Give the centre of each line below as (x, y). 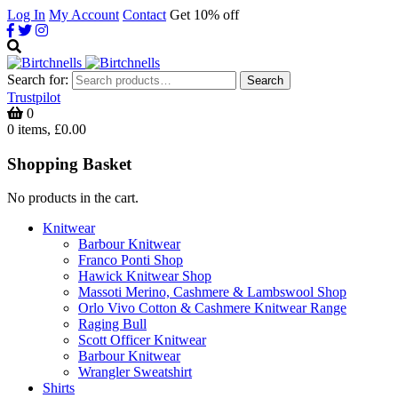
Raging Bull (112, 324)
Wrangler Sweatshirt (135, 372)
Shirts (59, 388)
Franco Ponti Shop (131, 260)
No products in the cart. (73, 198)
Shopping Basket (69, 163)
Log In (26, 15)
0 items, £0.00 (47, 129)
